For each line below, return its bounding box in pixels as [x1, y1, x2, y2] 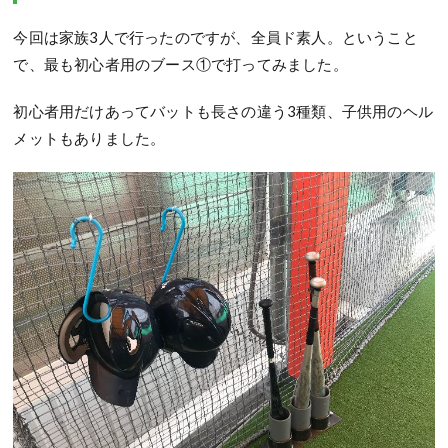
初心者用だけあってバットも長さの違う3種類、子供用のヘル [13, 102, 434, 121]
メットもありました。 [13, 129, 166, 148]
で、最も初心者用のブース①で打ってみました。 [13, 55, 348, 74]
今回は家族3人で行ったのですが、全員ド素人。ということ [13, 28, 418, 47]
